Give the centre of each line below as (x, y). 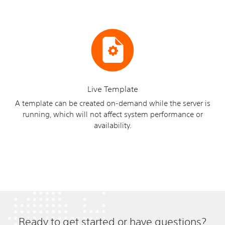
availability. (113, 125)
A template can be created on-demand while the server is (113, 102)
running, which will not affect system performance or (113, 114)
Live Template (113, 89)
